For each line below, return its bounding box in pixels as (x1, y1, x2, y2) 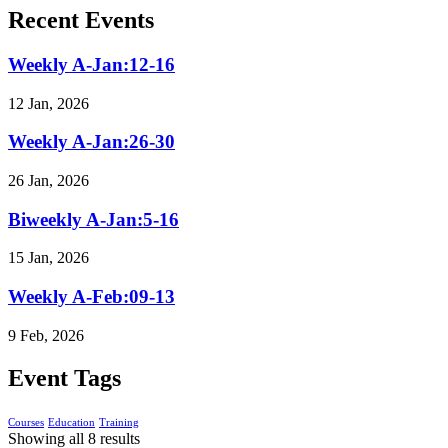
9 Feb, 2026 (8, 326, 84, 344)
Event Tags (8, 364, 121, 391)
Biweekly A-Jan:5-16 (8, 208, 179, 230)
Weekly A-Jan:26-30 (8, 131, 175, 153)
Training (99, 416, 139, 428)
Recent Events (8, 6, 154, 33)
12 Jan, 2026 (8, 94, 89, 112)
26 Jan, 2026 (8, 171, 89, 189)
